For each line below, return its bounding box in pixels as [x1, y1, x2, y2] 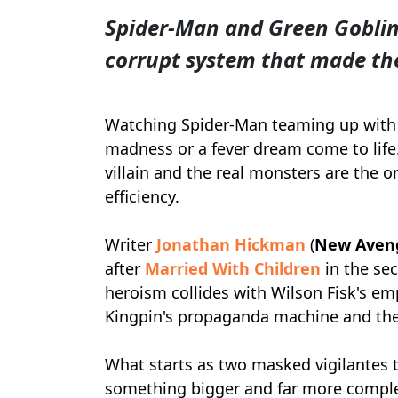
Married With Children [145, 258, 321, 279]
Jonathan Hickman [156, 234, 306, 255]
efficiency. [105, 186, 179, 207]
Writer [105, 234, 156, 255]
